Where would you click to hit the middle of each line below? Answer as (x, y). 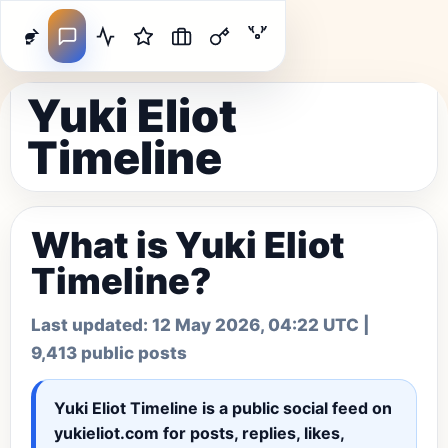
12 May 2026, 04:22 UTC (255, 325)
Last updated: (91, 325)
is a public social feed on (295, 408)
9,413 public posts (109, 353)
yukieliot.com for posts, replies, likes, (199, 433)
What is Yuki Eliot (188, 245)
